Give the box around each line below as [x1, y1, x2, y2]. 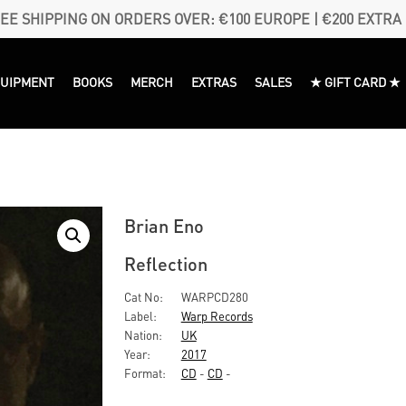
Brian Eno [123, 214, 204, 237]
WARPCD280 [178, 289, 248, 304]
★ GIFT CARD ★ [310, 72, 401, 90]
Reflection [123, 252, 208, 275]
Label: [123, 308, 157, 324]
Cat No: [123, 289, 163, 304]
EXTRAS [191, 72, 237, 90]
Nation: [123, 327, 162, 343]
